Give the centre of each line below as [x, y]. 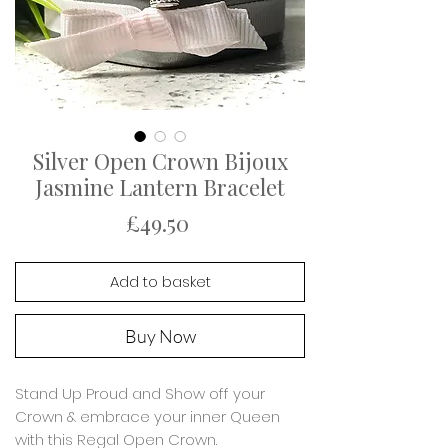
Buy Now [160, 336]
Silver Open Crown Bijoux [160, 161]
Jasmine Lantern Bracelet [160, 187]
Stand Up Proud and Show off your [140, 394]
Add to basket [160, 282]
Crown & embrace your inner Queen [149, 417]
